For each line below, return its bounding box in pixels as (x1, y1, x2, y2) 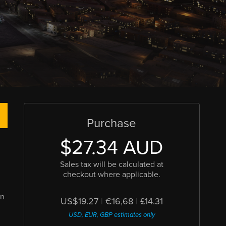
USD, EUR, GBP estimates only (68, 211, 155, 219)
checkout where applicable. (63, 169, 160, 180)
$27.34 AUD (60, 136, 163, 159)
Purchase (87, 116, 137, 131)
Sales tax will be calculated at (60, 159, 163, 169)
